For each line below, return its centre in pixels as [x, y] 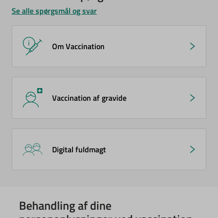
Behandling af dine [65, 205]
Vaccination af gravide [89, 98]
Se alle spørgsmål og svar [54, 11]
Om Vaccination [78, 46]
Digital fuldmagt [79, 149]
